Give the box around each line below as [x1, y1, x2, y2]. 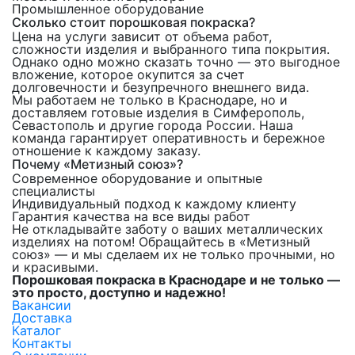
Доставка [12, 310, 72, 326]
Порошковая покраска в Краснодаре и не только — [12, 272, 340, 288]
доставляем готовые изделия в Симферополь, [12, 105, 304, 121]
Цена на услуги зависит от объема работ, [12, 29, 272, 45]
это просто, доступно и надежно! [12, 284, 226, 301]
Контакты [12, 335, 71, 352]
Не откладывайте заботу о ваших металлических [12, 221, 323, 238]
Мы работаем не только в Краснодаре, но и [12, 92, 288, 109]
